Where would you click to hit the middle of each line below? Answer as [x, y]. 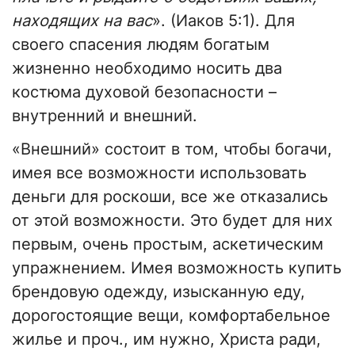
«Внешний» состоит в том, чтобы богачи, [172, 149]
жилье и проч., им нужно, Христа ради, [166, 339]
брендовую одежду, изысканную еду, [158, 291]
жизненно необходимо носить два [147, 68]
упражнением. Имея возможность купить [177, 267]
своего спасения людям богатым [141, 44]
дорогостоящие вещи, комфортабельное [171, 315]
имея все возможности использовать [159, 172]
